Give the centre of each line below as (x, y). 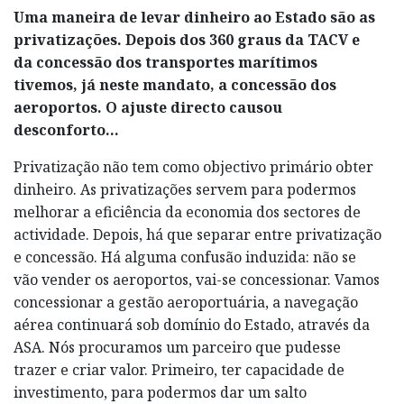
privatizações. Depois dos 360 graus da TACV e (187, 39)
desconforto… (66, 129)
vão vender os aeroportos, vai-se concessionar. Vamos (197, 279)
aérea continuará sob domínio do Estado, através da (192, 324)
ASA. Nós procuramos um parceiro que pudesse (177, 347)
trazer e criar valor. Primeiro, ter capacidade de (179, 369)
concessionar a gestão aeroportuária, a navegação (186, 302)
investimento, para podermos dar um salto (160, 392)
